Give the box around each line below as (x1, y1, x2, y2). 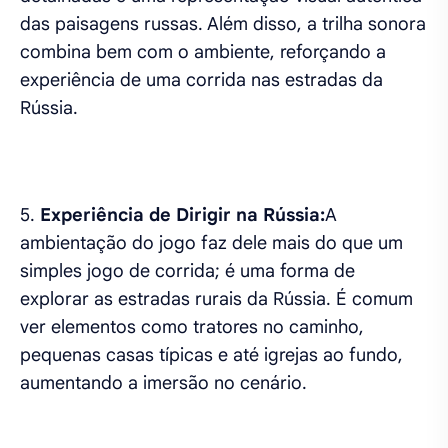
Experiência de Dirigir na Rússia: (40, 204, 325, 226)
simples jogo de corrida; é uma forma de (20, 260, 355, 282)
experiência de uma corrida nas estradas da (20, 69, 383, 91)
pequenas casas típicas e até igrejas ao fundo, (20, 344, 403, 366)
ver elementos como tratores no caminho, (20, 316, 364, 338)
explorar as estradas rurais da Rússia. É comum (20, 288, 413, 310)
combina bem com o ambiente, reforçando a (20, 41, 386, 63)
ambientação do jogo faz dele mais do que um (20, 232, 403, 254)
